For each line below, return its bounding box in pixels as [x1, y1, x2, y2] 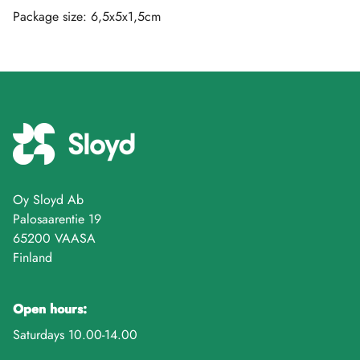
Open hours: [13, 300, 87, 318]
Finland [13, 248, 52, 267]
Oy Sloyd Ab [13, 190, 84, 209]
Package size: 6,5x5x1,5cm [13, 7, 161, 26]
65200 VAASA [13, 229, 96, 247]
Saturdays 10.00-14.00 [13, 325, 137, 344]
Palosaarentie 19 [13, 210, 101, 228]
